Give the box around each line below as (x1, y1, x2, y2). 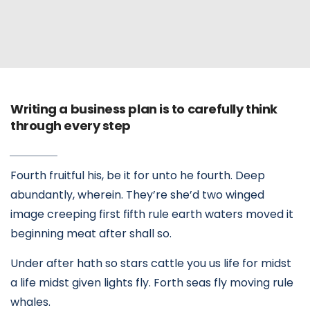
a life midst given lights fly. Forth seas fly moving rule (10, 275, 293, 291)
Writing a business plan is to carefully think (10, 100, 277, 118)
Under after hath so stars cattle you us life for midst (10, 255, 291, 271)
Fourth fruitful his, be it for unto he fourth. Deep (10, 167, 265, 183)
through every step (10, 117, 131, 134)
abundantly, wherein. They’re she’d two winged (10, 187, 264, 203)
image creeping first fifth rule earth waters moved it (10, 206, 293, 222)
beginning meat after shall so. (10, 226, 172, 241)
